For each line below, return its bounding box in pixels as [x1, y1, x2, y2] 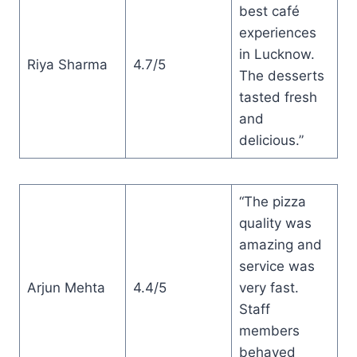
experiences [238, 24, 316, 41]
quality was [238, 214, 312, 231]
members [238, 322, 300, 339]
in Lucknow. [238, 45, 315, 62]
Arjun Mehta [26, 279, 105, 296]
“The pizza [238, 193, 306, 210]
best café [238, 2, 300, 19]
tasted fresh [238, 88, 317, 105]
